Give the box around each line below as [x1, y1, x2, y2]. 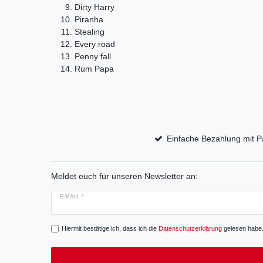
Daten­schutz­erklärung [158, 224, 222, 232]
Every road [75, 39, 115, 49]
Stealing [75, 27, 104, 37]
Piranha [75, 15, 103, 25]
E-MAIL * [60, 194, 84, 200]
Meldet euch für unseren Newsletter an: [51, 171, 198, 181]
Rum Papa [75, 64, 114, 74]
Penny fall [75, 52, 111, 62]
